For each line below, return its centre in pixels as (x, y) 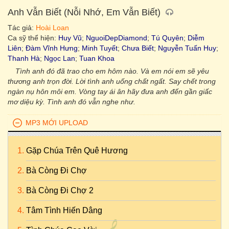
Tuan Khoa (97, 58)
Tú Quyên (167, 38)
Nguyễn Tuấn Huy (187, 48)
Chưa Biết (138, 48)
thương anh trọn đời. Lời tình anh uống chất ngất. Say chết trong (112, 81)
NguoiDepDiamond (117, 38)
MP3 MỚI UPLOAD (57, 123)
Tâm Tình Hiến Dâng (64, 210)
